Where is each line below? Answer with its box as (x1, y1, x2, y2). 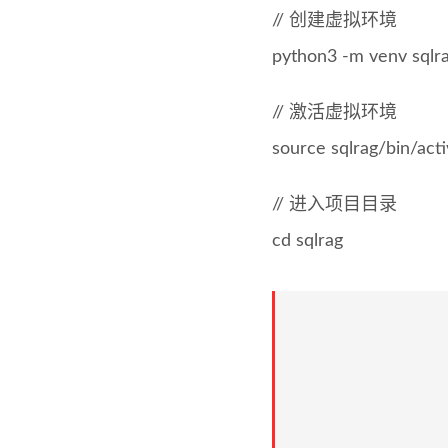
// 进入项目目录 (272, 196, 397, 214)
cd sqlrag (272, 232, 343, 250)
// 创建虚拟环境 (272, 12, 397, 30)
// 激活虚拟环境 (272, 104, 397, 122)
